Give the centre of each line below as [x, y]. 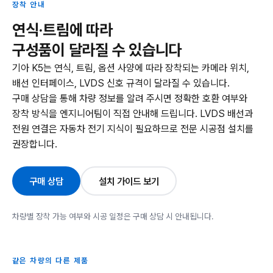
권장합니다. [35, 144]
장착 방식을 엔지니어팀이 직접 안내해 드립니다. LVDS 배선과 [133, 114]
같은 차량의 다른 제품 [51, 261]
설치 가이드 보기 [129, 181]
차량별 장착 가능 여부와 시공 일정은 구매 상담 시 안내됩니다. [113, 216]
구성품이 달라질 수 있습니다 [97, 50]
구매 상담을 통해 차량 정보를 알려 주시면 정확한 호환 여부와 [130, 98]
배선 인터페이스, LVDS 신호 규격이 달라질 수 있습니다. [121, 83]
